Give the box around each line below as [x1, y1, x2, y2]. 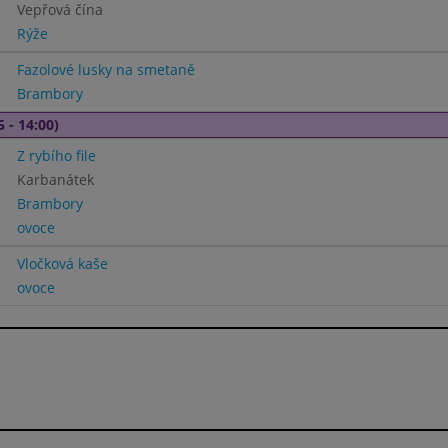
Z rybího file [16, 146, 96, 165]
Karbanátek [16, 170, 94, 189]
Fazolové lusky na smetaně [16, 60, 195, 79]
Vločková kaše [16, 254, 108, 273]
